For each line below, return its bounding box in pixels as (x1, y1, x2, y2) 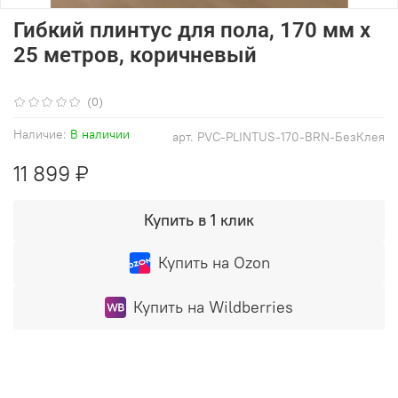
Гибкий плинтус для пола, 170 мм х (13, 17, 370, 43)
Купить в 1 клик (144, 209, 254, 230)
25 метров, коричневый (13, 42, 257, 68)
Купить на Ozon (157, 251, 270, 273)
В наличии (70, 125, 130, 142)
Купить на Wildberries (133, 296, 293, 317)
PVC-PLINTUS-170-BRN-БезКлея (197, 128, 385, 145)
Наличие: (13, 125, 67, 142)
